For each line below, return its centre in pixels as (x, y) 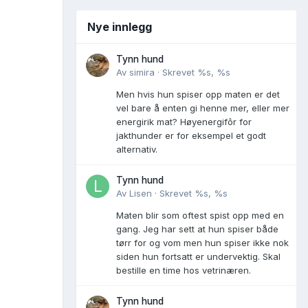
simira (142, 72)
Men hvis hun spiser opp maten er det (198, 94)
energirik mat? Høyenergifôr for (184, 121)
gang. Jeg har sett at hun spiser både (197, 229)
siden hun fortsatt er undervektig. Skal (198, 256)
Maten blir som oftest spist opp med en (200, 215)
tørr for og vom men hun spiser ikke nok (202, 242)
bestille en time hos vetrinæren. (184, 270)
